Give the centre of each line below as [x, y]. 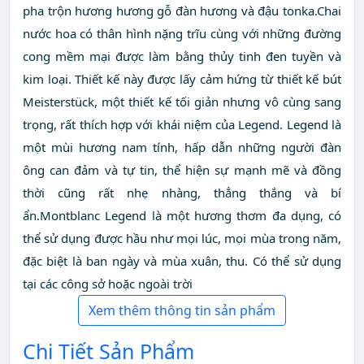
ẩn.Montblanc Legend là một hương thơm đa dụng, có [182, 216]
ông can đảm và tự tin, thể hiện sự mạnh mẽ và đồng [182, 170]
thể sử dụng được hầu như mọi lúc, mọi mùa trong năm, [182, 238]
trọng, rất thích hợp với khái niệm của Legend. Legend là [182, 125]
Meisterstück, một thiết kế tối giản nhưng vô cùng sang [182, 102]
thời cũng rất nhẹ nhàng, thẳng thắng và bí [182, 193]
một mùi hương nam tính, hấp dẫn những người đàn [182, 147]
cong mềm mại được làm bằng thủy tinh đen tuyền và [182, 56]
